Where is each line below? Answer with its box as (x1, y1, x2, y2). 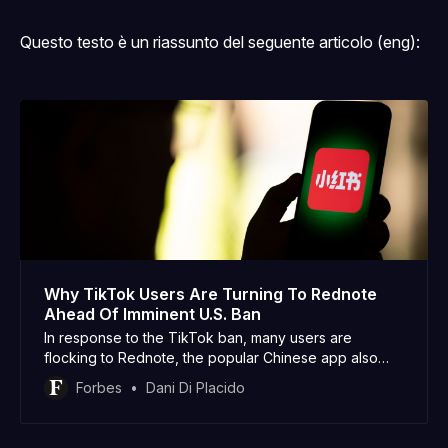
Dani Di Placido (146, 378, 245, 396)
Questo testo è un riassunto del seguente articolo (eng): (20, 31, 420, 52)
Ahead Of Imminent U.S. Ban (44, 303, 261, 324)
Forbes (76, 378, 122, 396)
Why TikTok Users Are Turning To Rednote (44, 283, 377, 304)
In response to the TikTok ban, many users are (44, 328, 352, 346)
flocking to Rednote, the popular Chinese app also (44, 348, 378, 366)
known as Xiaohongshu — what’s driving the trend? (44, 368, 381, 386)
